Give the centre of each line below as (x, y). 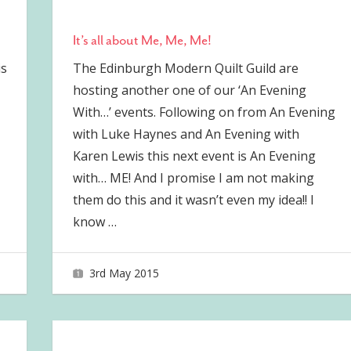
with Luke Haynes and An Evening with (186, 134)
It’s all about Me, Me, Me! (142, 40)
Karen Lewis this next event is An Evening (194, 156)
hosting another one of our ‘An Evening (189, 90)
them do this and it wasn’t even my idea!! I (193, 199)
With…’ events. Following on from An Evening (204, 112)
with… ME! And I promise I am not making (193, 177)
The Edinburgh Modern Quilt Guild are (185, 68)
